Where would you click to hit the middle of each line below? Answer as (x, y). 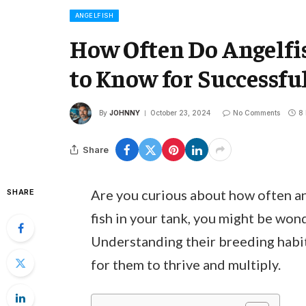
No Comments (256, 112)
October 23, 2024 (180, 112)
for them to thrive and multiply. (185, 264)
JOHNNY (125, 112)
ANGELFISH (95, 15)
